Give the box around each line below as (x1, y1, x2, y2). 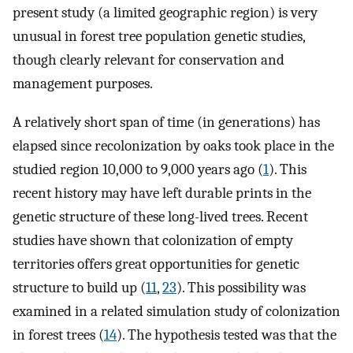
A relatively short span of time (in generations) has (13, 113, 320, 131)
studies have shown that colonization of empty (13, 231, 293, 249)
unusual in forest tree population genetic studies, (13, 28, 305, 46)
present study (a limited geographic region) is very (13, 4, 318, 22)
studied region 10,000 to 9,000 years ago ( (13, 160, 263, 178)
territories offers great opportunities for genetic (13, 255, 299, 273)
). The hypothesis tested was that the (117, 325, 336, 344)
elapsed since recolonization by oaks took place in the (13, 136, 334, 154)
